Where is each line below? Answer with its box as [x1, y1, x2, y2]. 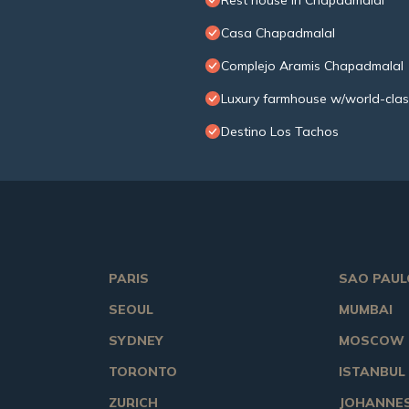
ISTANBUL [338, 363, 405, 381]
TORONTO [108, 363, 178, 381]
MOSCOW [338, 332, 404, 350]
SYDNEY [108, 332, 164, 350]
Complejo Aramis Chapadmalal [221, 58, 404, 75]
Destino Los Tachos [221, 123, 339, 141]
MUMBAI [338, 301, 393, 319]
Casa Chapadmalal [221, 25, 335, 42]
